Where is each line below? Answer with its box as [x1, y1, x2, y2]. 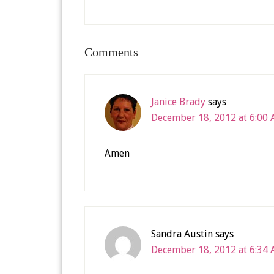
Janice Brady [151, 96, 206, 108]
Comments [84, 45, 138, 59]
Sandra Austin [151, 228, 213, 240]
